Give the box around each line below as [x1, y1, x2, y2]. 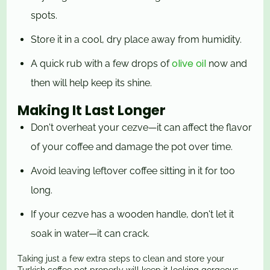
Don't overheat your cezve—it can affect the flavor [31, 122, 253, 134]
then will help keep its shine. [31, 77, 152, 89]
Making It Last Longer [17, 101, 166, 121]
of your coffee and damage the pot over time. [31, 141, 233, 153]
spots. [31, 10, 58, 22]
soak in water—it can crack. [31, 228, 150, 240]
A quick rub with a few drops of [31, 58, 172, 70]
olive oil [172, 57, 207, 71]
